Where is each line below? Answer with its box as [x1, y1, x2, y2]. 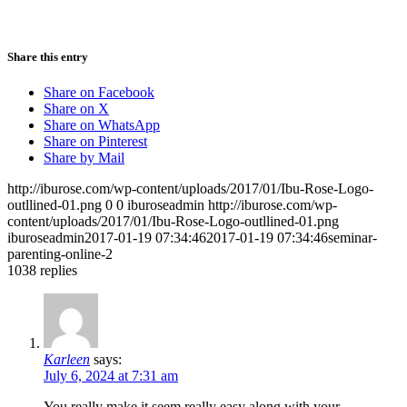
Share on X [44, 101, 109, 117]
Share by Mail [44, 150, 124, 166]
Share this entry [7, 49, 88, 64]
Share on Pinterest [44, 134, 147, 150]
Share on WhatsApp [44, 117, 160, 134]
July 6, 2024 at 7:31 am [44, 368, 178, 384]
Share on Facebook [44, 84, 154, 101]
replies [40, 263, 77, 279]
